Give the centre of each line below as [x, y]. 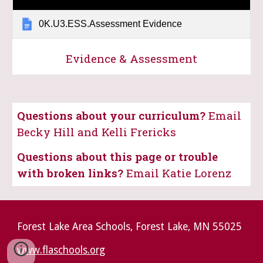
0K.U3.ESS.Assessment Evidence [111, 23]
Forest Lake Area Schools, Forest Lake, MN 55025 [130, 227]
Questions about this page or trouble [118, 156]
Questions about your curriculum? [113, 115]
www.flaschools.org [61, 250]
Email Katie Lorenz [179, 173]
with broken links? [72, 173]
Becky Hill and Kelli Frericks [97, 132]
